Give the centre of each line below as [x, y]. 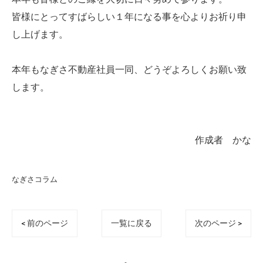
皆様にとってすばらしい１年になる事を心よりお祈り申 [129, 17]
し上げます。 [40, 35]
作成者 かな [223, 140]
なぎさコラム [35, 180]
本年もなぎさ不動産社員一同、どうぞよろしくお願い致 [129, 70]
